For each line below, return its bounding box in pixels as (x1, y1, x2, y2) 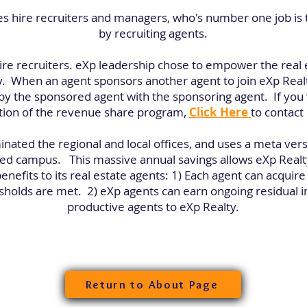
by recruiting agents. (99, 25, 208, 41)
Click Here (189, 104, 251, 120)
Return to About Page (85, 278, 219, 291)
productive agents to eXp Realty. (67, 199, 239, 214)
